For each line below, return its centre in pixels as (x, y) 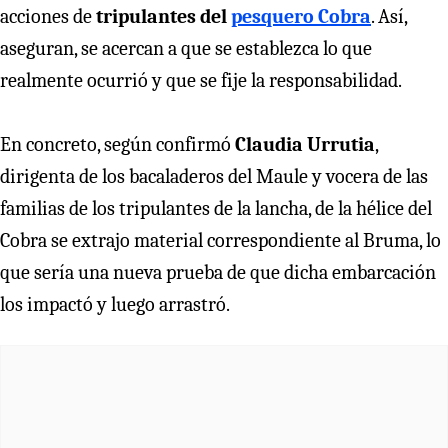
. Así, (389, 16)
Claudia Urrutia (305, 144)
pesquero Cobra (301, 16)
